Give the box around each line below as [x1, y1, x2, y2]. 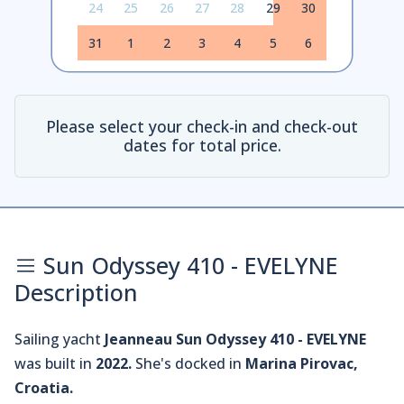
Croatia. [14, 378, 73, 399]
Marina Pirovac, [245, 353, 358, 374]
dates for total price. [123, 134, 281, 157]
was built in [14, 353, 96, 374]
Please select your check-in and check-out [46, 115, 358, 138]
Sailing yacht [14, 329, 105, 350]
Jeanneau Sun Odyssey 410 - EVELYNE [105, 329, 366, 350]
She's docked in [132, 353, 245, 374]
